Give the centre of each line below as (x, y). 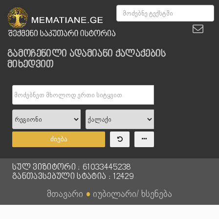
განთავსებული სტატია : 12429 (73, 177)
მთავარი (65, 194)
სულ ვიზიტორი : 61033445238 (72, 168)
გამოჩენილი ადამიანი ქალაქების (87, 54)
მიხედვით (31, 65)
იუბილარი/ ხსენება (132, 194)
